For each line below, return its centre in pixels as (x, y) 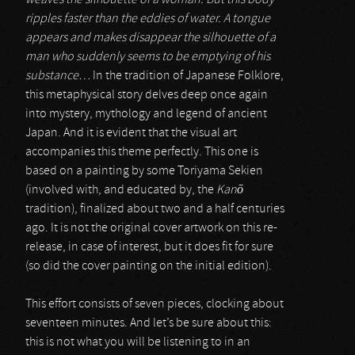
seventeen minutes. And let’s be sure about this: (149, 323)
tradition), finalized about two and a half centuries (155, 209)
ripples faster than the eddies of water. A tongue (148, 19)
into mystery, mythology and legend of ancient (146, 114)
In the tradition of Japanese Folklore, (187, 76)
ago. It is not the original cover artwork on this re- (151, 228)
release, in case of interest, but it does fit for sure (149, 247)
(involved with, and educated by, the (121, 190)
